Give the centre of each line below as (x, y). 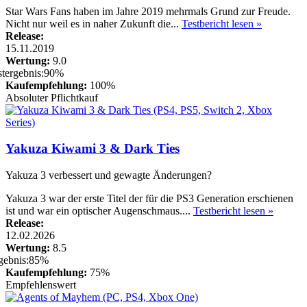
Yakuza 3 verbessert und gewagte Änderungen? (109, 175)
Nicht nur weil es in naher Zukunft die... (94, 23)
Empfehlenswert (41, 285)
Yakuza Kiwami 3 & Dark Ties (93, 149)
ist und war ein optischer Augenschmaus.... (99, 211)
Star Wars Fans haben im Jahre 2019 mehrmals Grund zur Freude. (148, 11)
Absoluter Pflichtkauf (52, 97)
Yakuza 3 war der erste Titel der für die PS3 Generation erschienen (149, 199)
